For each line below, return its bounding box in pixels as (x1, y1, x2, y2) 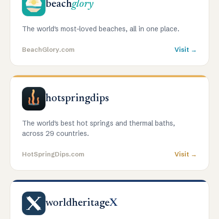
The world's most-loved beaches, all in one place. (22, 24, 179, 34)
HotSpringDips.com (22, 150, 85, 158)
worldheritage (45, 197, 109, 209)
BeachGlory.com (22, 45, 75, 54)
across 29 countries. (22, 129, 89, 138)
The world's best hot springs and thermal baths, (22, 119, 175, 128)
